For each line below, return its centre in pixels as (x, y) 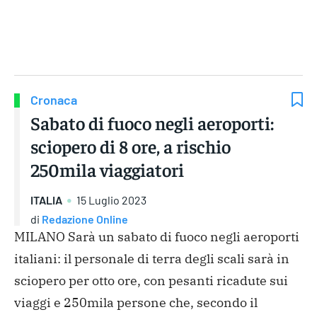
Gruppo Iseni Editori (158, 51)
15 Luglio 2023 (111, 200)
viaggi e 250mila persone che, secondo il (136, 302)
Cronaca (54, 100)
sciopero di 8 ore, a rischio (131, 146)
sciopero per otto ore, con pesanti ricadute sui (151, 280)
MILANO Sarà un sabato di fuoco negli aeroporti (157, 236)
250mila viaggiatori (107, 170)
